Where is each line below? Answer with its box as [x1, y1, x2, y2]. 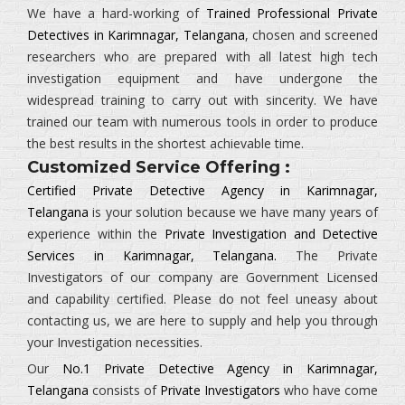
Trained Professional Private [205, 5, 379, 22]
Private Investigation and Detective [164, 225, 378, 242]
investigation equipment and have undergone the [27, 70, 378, 87]
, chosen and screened [244, 26, 378, 43]
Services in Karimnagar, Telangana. [27, 247, 278, 264]
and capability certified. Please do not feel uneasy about [27, 290, 378, 307]
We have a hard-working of [27, 5, 206, 22]
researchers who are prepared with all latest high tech [27, 48, 378, 65]
